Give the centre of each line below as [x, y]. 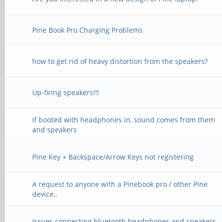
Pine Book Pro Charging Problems [88, 30]
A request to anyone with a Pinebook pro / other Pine [120, 184]
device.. [45, 194]
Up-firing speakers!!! [66, 92]
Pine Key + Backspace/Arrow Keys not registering [113, 157]
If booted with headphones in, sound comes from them [124, 120]
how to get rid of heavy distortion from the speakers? [120, 61]
